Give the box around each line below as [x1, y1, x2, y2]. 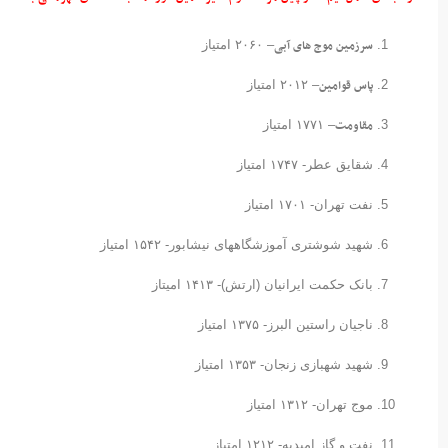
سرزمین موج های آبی [274, 35, 373, 56]
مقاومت [335, 115, 373, 136]
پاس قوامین [319, 75, 373, 96]
